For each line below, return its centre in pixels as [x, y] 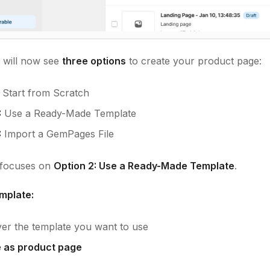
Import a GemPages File [58, 134]
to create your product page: [194, 61]
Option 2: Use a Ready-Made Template [144, 166]
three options [94, 61]
